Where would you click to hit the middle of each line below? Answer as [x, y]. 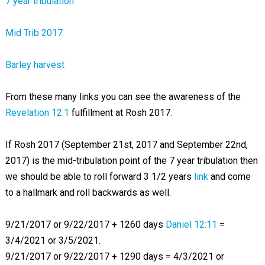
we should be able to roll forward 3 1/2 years [99, 177]
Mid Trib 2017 [34, 33]
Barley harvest [35, 65]
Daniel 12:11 [191, 224]
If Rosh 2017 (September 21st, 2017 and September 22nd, [126, 145]
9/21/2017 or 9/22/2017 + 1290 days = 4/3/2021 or [114, 256]
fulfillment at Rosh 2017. [120, 113]
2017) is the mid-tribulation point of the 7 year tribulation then [131, 161]
